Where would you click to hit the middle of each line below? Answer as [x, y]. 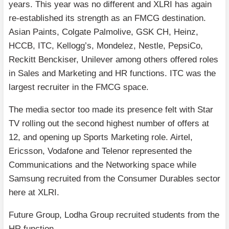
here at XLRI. [34, 192]
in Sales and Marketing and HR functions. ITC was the [112, 73]
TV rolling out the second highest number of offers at [109, 123]
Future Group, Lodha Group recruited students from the [114, 215]
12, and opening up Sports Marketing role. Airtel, [101, 137]
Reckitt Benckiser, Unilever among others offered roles [113, 59]
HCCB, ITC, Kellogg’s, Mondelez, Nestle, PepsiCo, [106, 45]
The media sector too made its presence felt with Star [111, 109]
